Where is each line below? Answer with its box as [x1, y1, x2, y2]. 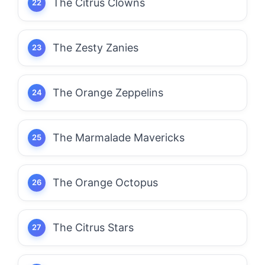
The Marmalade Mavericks [53, 131, 185, 144]
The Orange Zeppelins [53, 86, 163, 99]
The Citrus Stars [53, 221, 134, 234]
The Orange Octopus [53, 176, 158, 189]
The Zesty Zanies [53, 41, 138, 54]
